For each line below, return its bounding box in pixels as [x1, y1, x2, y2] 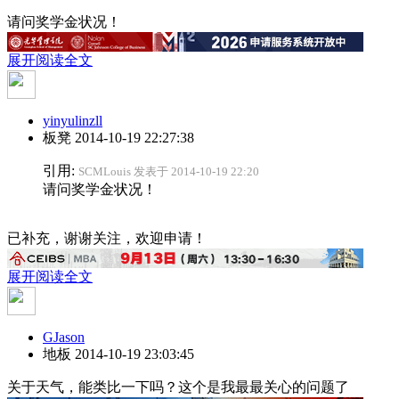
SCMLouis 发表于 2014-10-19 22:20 [78, 164, 259, 178]
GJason [43, 329, 85, 345]
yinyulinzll [43, 112, 102, 128]
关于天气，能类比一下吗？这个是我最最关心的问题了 [7, 379, 349, 395]
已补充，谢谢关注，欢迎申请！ [7, 230, 207, 246]
